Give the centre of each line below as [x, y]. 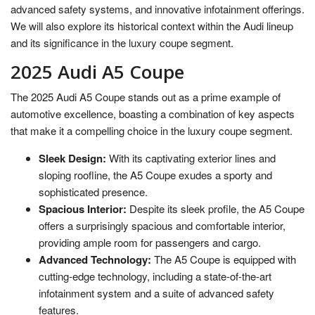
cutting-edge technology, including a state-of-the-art [155, 276]
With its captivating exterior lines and [191, 157]
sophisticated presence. [93, 191]
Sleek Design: [72, 158]
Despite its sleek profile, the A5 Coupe [216, 208]
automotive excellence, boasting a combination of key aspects [153, 113]
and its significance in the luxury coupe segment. [122, 42]
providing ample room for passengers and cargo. [150, 242]
